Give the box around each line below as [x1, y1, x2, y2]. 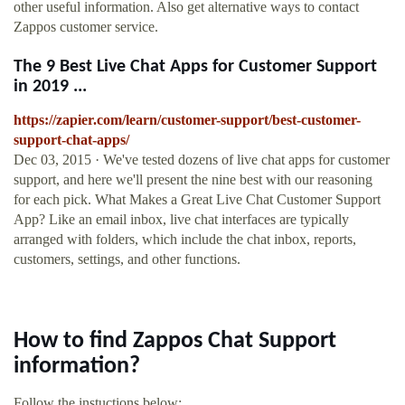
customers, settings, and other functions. [14, 251, 240, 268]
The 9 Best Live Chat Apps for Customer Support [14, 58, 377, 77]
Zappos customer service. [14, 19, 158, 35]
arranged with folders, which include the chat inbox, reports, [14, 231, 356, 248]
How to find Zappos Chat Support [14, 330, 336, 353]
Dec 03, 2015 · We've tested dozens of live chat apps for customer [14, 152, 390, 168]
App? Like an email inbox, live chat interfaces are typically [14, 212, 349, 228]
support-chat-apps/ [14, 132, 129, 148]
